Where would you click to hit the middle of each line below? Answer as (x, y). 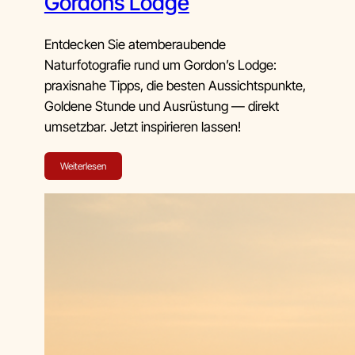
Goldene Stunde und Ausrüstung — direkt (161, 106)
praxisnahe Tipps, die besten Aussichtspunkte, (175, 85)
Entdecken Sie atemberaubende (135, 44)
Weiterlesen (83, 166)
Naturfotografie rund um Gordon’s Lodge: (160, 65)
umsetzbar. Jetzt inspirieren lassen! (142, 126)
